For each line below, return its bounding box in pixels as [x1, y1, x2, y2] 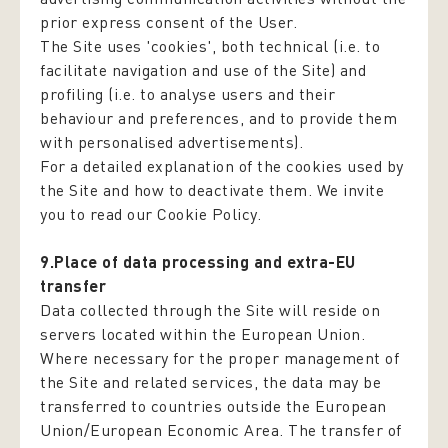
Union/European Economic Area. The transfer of [40, 420, 402, 440]
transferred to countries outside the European [40, 396, 387, 416]
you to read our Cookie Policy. [40, 204, 261, 224]
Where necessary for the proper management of [40, 348, 399, 368]
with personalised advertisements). [40, 132, 303, 152]
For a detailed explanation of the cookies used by [40, 156, 404, 176]
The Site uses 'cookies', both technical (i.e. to [40, 36, 380, 56]
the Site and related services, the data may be [40, 372, 381, 392]
